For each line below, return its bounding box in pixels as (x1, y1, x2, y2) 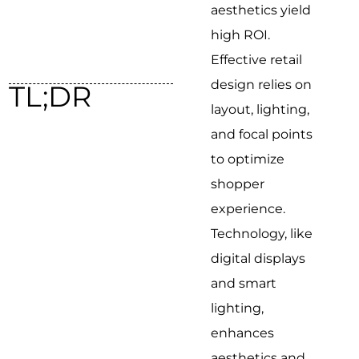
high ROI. (211, 26, 271, 42)
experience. (211, 200, 286, 216)
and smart (211, 275, 277, 291)
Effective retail (211, 51, 303, 67)
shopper (211, 175, 265, 192)
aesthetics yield (211, 2, 312, 18)
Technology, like (211, 225, 313, 241)
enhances (211, 325, 275, 341)
